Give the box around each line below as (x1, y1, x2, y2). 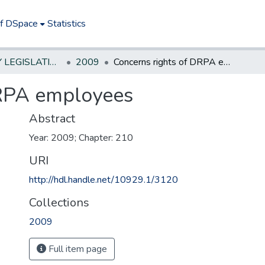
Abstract (29, 111, 75, 127)
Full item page (46, 243, 107, 256)
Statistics (47, 17, 86, 30)
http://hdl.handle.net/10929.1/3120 (29, 173, 178, 186)
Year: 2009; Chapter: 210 (29, 131, 133, 144)
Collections (29, 195, 89, 211)
